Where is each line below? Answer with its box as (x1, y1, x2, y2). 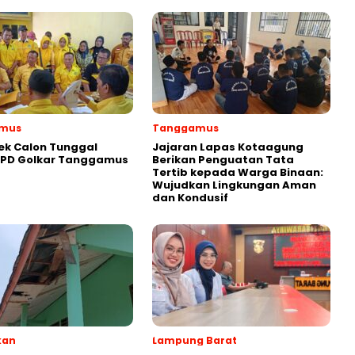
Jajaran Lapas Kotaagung (152, 139, 303, 155)
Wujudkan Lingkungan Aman (152, 177, 316, 193)
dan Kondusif (152, 190, 228, 205)
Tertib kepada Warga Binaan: (152, 165, 323, 180)
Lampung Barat (152, 334, 237, 347)
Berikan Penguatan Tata (152, 152, 294, 167)
